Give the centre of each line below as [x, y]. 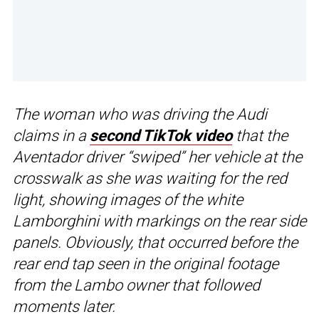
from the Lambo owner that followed [136, 286]
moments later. [64, 307]
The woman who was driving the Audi [140, 115]
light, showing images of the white [128, 200]
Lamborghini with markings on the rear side [159, 221]
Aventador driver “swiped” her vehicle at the [157, 157]
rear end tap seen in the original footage [146, 264]
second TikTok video [161, 136]
